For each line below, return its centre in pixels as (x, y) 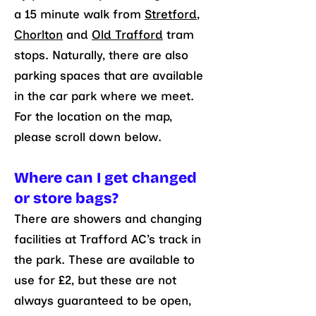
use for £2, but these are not (95, 280)
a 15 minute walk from (79, 14)
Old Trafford (127, 35)
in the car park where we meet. (104, 96)
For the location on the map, (93, 116)
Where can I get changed (105, 178)
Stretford (171, 14)
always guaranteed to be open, (103, 300)
